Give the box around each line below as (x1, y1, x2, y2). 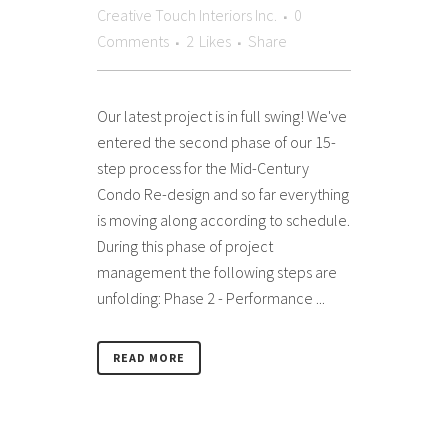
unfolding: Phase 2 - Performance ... (97, 287, 325, 308)
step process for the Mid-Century (97, 157, 309, 178)
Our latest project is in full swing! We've (97, 105, 347, 126)
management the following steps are (97, 261, 337, 282)
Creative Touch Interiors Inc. (97, 4, 277, 25)
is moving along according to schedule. (97, 209, 350, 230)
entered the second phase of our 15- (97, 131, 336, 152)
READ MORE (113, 349, 185, 365)
